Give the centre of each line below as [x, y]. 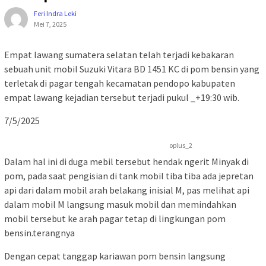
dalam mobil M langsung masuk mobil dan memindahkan [120, 204]
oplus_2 [181, 145]
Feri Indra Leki [55, 13]
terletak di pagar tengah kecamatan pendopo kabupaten [120, 83]
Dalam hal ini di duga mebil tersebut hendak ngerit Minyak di [126, 161]
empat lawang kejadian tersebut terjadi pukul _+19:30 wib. [122, 97]
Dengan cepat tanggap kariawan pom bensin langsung [115, 256]
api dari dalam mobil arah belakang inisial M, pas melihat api [127, 190]
